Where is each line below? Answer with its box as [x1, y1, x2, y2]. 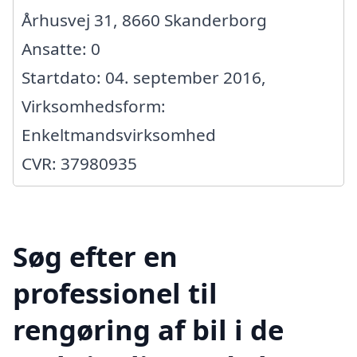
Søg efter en [13, 237, 178, 275]
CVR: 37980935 [22, 151, 137, 175]
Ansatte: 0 [22, 37, 100, 60]
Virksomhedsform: [22, 94, 166, 117]
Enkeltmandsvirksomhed [22, 123, 216, 146]
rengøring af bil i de [13, 310, 284, 348]
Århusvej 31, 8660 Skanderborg [22, 8, 267, 31]
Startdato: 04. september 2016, [22, 65, 266, 88]
